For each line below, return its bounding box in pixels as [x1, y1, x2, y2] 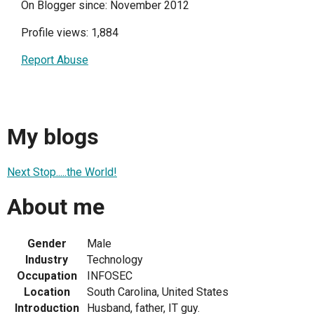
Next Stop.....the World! [7, 165, 117, 179]
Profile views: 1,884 [21, 25, 118, 39]
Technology [87, 253, 143, 267]
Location [23, 285, 70, 299]
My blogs [7, 123, 99, 151]
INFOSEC [87, 269, 132, 283]
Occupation [16, 269, 77, 283]
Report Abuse [21, 53, 88, 67]
